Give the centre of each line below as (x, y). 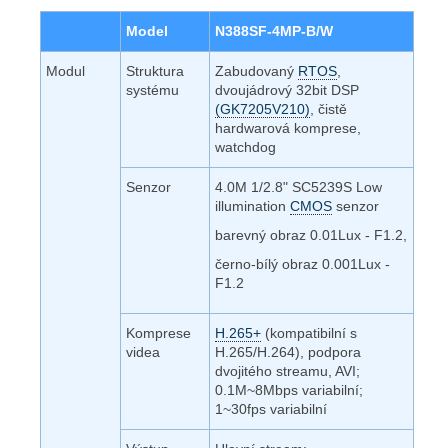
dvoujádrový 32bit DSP (287, 89)
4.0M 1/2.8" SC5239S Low (298, 186)
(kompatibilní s (309, 332)
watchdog (245, 146)
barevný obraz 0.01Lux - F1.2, (311, 234)
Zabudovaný (256, 70)
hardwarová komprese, (288, 127)
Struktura (155, 70)
